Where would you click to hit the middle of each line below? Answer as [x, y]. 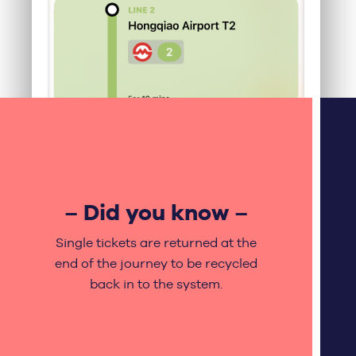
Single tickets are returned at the [157, 243]
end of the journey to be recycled [157, 264]
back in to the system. [157, 284]
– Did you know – [157, 213]
